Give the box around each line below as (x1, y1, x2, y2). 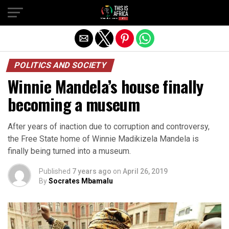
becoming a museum (8, 92, 140, 116)
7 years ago (72, 167, 111, 175)
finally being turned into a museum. (8, 146, 131, 156)
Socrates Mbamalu (49, 177, 113, 185)
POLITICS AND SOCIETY (13, 60, 108, 70)
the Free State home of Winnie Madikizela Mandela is (8, 134, 199, 144)
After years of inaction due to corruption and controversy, (8, 122, 210, 131)
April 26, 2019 (123, 167, 168, 175)
